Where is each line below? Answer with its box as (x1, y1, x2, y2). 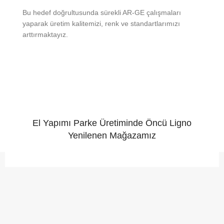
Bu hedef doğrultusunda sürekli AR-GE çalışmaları (22, 8, 181, 16)
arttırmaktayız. (22, 30, 68, 38)
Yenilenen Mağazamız (68, 130, 156, 140)
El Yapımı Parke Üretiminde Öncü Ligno (32, 117, 191, 128)
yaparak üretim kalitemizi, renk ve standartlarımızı (22, 19, 180, 27)
